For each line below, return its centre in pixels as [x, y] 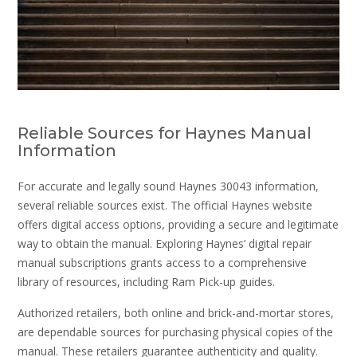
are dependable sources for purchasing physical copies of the [175, 332]
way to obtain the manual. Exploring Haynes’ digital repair [165, 243]
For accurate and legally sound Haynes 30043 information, [168, 186]
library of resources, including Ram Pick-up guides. [146, 281]
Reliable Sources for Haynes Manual [165, 133]
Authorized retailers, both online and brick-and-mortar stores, [176, 313]
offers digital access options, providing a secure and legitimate [178, 224]
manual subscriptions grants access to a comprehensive [162, 262]
